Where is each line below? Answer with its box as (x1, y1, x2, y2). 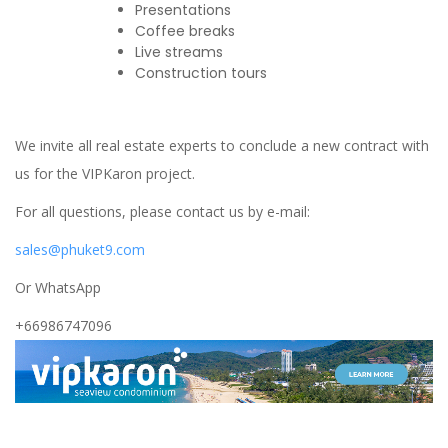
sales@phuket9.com (15, 239, 145, 259)
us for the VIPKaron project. (15, 163, 195, 183)
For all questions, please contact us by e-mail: (15, 201, 310, 221)
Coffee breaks (135, 20, 235, 41)
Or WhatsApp (15, 277, 101, 297)
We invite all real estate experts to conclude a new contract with (15, 135, 429, 155)
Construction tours (135, 62, 267, 83)
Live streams (135, 41, 223, 62)
